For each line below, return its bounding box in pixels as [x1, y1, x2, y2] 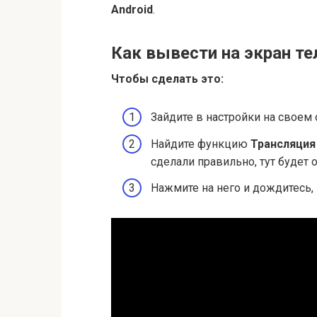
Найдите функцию [151, 137, 250, 151]
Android [111, 3, 153, 17]
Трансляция [250, 137, 316, 151]
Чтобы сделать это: [111, 72, 224, 86]
